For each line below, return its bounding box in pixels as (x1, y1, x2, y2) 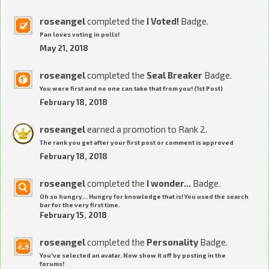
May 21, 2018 (40, 43, 88, 53)
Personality (147, 237, 198, 248)
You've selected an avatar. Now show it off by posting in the (40, 252, 226, 259)
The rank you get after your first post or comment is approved (40, 139, 234, 147)
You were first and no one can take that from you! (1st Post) (40, 85, 223, 92)
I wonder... (147, 178, 191, 189)
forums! (40, 260, 64, 268)
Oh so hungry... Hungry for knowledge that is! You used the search (40, 193, 249, 201)
